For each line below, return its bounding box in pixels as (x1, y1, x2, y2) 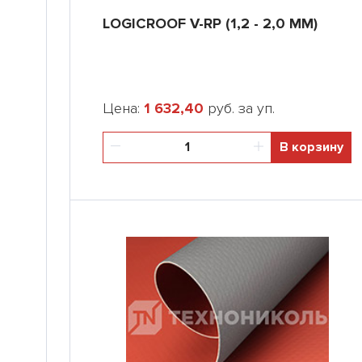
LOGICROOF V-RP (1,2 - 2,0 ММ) (103, 15, 318, 32)
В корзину (280, 139, 343, 155)
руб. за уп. (204, 99, 275, 117)
